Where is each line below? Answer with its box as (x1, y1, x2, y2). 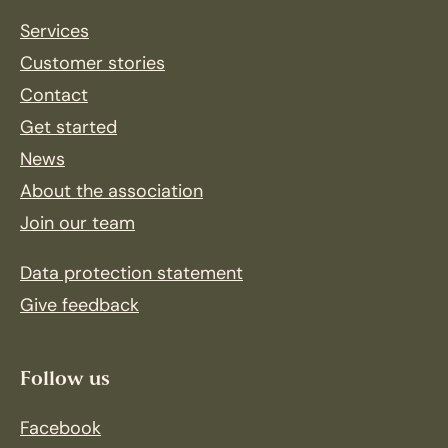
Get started (20, 119, 117, 138)
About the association (20, 183, 203, 202)
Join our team (20, 215, 135, 234)
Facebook (20, 420, 101, 439)
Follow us (20, 370, 110, 390)
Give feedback (20, 297, 139, 316)
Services (20, 23, 89, 42)
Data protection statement (20, 265, 243, 284)
